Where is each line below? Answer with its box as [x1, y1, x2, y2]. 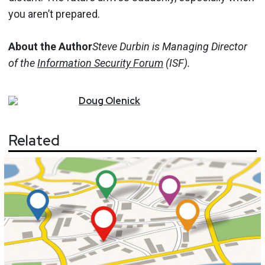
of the [8, 57, 37, 69]
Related [8, 131, 60, 150]
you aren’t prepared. [8, 8, 100, 20]
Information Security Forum [37, 57, 163, 69]
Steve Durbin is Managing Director [92, 40, 247, 53]
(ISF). [163, 57, 190, 69]
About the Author [8, 40, 92, 53]
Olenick [105, 95, 140, 107]
